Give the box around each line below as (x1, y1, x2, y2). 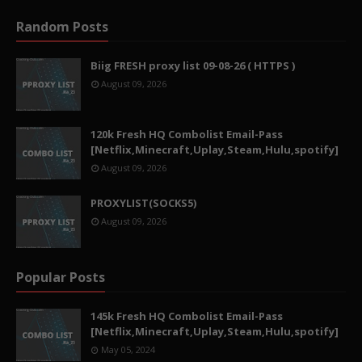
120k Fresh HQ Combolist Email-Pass (90, 127, 283, 141)
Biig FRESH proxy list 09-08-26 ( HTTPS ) (90, 58, 295, 73)
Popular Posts (16, 268, 105, 286)
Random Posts (16, 18, 108, 36)
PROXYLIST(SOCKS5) (90, 196, 196, 210)
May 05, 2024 (101, 343, 155, 356)
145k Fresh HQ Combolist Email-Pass (90, 309, 283, 323)
